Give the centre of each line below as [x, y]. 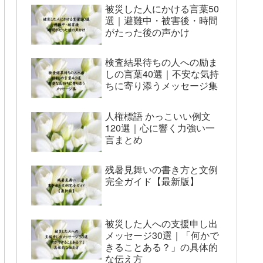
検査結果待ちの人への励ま [161, 62]
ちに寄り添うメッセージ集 [161, 86]
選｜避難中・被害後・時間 [161, 20]
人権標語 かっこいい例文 [158, 116]
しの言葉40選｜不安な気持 [162, 74]
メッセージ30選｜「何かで [162, 235]
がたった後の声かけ [147, 32]
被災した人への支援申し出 [161, 223]
